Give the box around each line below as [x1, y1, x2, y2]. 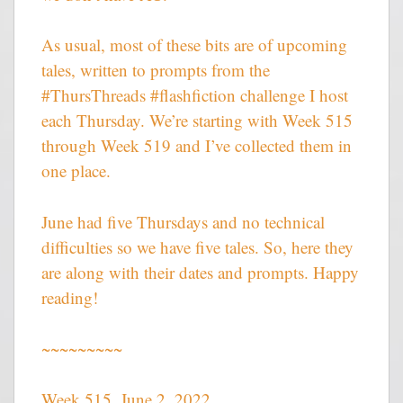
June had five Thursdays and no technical [41, 210, 325, 233]
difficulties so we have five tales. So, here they [41, 235, 354, 258]
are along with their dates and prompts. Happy [41, 260, 359, 283]
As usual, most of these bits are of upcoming [41, 33, 347, 57]
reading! [41, 285, 98, 309]
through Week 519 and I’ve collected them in [41, 134, 352, 157]
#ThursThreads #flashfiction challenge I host [41, 84, 348, 107]
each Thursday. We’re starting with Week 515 [41, 109, 353, 132]
